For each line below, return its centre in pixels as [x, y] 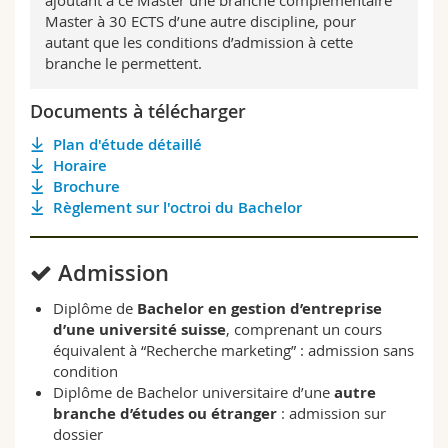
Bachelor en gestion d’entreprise [259, 309]
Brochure [86, 187]
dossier [77, 434]
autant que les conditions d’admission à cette [199, 42]
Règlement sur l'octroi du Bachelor [177, 208]
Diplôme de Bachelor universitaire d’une [193, 392]
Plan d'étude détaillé [127, 145]
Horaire [79, 166]
